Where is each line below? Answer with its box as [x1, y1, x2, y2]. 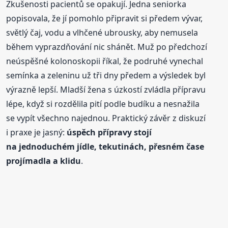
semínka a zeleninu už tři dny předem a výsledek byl [6, 69, 206, 81]
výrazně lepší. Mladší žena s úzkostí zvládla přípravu [6, 83, 206, 95]
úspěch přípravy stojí [67, 126, 152, 138]
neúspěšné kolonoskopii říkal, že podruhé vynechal [6, 55, 204, 67]
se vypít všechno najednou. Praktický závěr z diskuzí [6, 112, 206, 124]
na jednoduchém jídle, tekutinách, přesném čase [6, 140, 205, 152]
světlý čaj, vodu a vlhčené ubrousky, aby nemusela [6, 26, 198, 38]
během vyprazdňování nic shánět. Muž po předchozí [6, 41, 208, 52]
